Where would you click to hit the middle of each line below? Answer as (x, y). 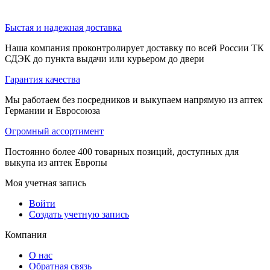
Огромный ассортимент (54, 131)
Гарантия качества (42, 79)
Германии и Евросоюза (52, 110)
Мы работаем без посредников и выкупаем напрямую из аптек (134, 99)
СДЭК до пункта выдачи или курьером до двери (105, 58)
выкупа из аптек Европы (56, 162)
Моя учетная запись (46, 183)
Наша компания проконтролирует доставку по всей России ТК (134, 48)
